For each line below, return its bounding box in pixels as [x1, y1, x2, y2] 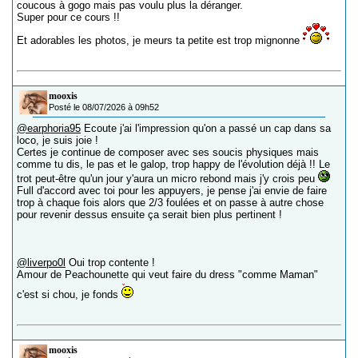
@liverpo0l [17, 257, 66, 269]
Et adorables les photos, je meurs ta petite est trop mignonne [17, 34, 303, 47]
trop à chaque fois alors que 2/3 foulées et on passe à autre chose [17, 197, 324, 209]
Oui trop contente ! [66, 257, 155, 269]
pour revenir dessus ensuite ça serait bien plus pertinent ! [17, 209, 282, 221]
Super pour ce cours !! [17, 11, 120, 24]
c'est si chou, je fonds [17, 288, 121, 301]
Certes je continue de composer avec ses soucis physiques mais [17, 146, 319, 159]
